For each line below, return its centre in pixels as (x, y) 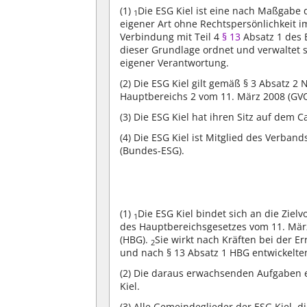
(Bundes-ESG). (152, 151)
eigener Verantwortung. (175, 62)
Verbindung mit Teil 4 (171, 36)
